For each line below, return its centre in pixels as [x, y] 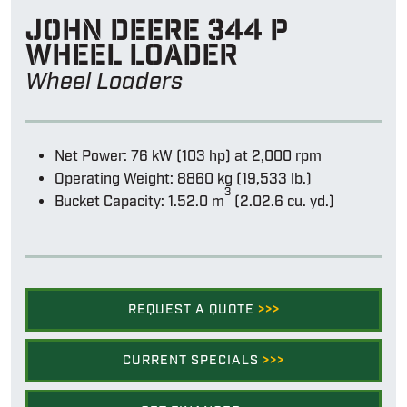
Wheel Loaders [104, 83]
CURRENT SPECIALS [193, 361]
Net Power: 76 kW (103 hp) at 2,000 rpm [188, 157]
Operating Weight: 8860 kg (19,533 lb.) [183, 180]
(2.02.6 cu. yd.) [283, 203]
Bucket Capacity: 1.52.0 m [139, 203]
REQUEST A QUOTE [193, 310]
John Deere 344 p [157, 31]
